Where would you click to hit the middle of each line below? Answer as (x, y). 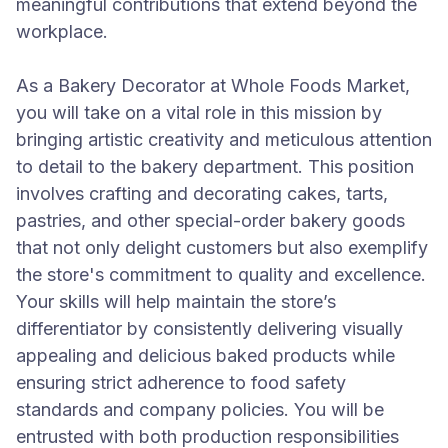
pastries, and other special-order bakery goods (210, 220)
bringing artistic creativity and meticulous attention (224, 139)
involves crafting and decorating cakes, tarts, (202, 193)
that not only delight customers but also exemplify (222, 247)
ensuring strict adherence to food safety (181, 382)
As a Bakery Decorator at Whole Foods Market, (213, 85)
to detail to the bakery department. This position (215, 166)
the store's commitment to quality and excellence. (221, 274)
